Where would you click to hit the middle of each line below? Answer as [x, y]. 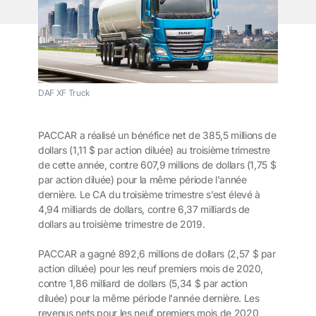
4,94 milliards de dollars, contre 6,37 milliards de [144, 209]
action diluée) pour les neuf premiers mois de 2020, [151, 269]
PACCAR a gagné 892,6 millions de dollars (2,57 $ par [157, 254]
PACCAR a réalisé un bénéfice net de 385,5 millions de [157, 135]
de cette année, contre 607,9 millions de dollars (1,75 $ [157, 165]
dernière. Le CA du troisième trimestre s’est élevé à [149, 195]
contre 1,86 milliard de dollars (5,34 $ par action [143, 284]
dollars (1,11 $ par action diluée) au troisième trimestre [154, 150]
